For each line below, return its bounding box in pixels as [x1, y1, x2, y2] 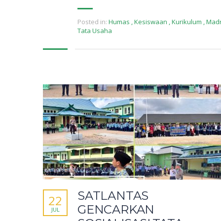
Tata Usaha [77, 26, 112, 36]
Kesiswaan [134, 17, 167, 27]
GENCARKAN [77, 202, 155, 217]
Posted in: [77, 17, 107, 27]
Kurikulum [172, 17, 202, 27]
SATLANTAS [77, 188, 149, 203]
